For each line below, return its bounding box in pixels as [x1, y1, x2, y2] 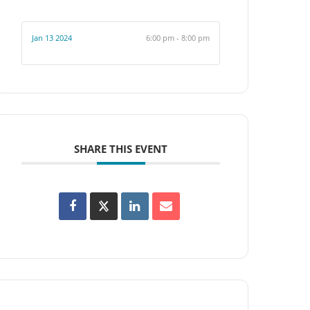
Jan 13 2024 [32, 33, 73, 43]
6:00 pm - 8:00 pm [145, 33, 210, 43]
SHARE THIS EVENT [74, 141, 168, 156]
